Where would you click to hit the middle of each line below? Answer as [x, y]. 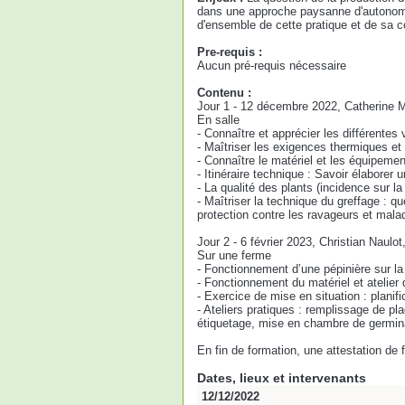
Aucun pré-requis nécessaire [272, 66]
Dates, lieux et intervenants [282, 378]
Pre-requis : [230, 52]
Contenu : [224, 93]
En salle [218, 120]
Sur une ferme [234, 255]
